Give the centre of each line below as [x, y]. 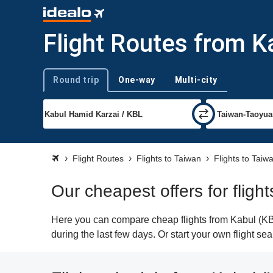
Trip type [58, 85]
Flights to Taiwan [169, 158]
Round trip [76, 80]
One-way [137, 80]
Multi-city [196, 80]
